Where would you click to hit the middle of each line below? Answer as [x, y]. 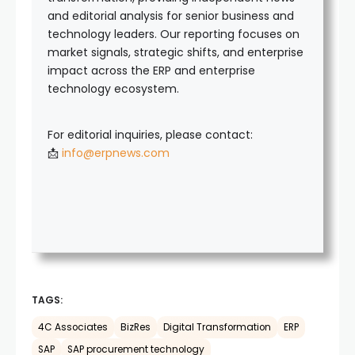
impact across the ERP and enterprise [151, 70]
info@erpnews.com [116, 153]
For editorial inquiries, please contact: [150, 134]
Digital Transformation [217, 327]
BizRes [136, 327]
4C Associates [73, 327]
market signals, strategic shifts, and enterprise [176, 52]
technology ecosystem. [113, 88]
